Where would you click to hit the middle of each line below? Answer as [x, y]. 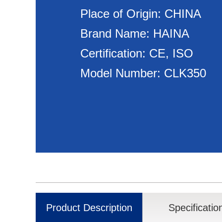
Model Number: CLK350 [143, 73]
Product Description [89, 208]
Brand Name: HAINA [135, 33]
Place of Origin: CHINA [141, 14]
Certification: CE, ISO [137, 53]
